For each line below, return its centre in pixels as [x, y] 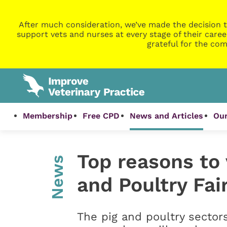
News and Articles [167, 116]
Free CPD [101, 116]
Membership [48, 116]
